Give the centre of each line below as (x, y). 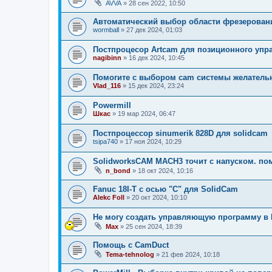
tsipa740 (105, 142)
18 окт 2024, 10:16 (165, 171)
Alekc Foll (109, 198)
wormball (106, 30)
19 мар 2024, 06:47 (147, 114)
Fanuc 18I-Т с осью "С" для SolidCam (165, 189)
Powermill (112, 106)
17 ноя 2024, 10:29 (153, 142)
